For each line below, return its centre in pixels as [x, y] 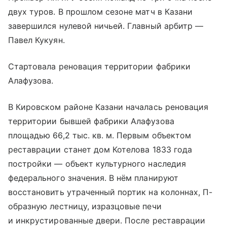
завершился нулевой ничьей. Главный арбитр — [106, 26]
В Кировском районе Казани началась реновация [108, 107]
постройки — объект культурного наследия [97, 164]
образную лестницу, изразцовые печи [85, 206]
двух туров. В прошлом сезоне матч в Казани [101, 12]
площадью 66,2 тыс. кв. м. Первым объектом [100, 136]
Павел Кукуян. [36, 40]
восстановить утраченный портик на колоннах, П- [110, 192]
